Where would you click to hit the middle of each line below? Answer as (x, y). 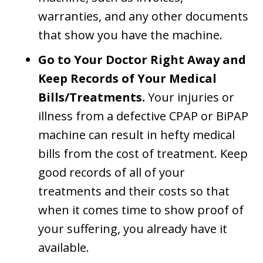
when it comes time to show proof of (141, 210)
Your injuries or (191, 97)
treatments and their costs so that (134, 191)
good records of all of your (112, 173)
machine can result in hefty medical (136, 135)
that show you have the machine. (130, 35)
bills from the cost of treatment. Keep (143, 154)
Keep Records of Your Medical (127, 79)
